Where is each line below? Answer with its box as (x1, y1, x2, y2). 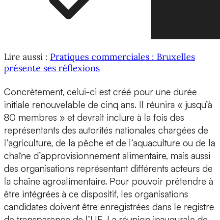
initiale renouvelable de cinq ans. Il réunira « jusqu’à (4, 98, 212, 110)
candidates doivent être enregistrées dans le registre (4, 200, 214, 213)
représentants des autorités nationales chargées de (4, 124, 208, 136)
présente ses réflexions (4, 62, 100, 74)
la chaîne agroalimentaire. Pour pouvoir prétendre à (4, 175, 213, 187)
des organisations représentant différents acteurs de (4, 162, 213, 174)
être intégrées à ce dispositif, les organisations (4, 188, 188, 200)
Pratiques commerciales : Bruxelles (50, 51, 195, 62)
